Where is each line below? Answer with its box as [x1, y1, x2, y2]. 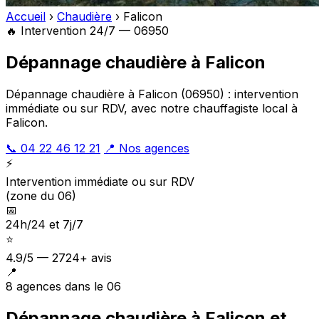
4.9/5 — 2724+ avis [6, 250, 112, 265]
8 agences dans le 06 [6, 278, 121, 293]
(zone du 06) [6, 188, 76, 203]
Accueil [6, 9, 46, 23]
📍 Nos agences [104, 140, 189, 155]
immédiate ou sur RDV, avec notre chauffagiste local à [6, 100, 298, 115]
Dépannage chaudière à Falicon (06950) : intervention [6, 86, 298, 101]
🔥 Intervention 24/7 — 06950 [6, 23, 169, 38]
